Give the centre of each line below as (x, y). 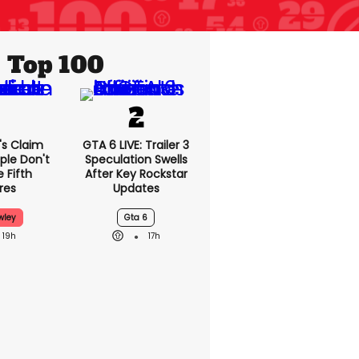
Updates (136, 188)
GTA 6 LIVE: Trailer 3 (136, 145)
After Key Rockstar (136, 174)
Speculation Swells (136, 159)
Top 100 (55, 65)
